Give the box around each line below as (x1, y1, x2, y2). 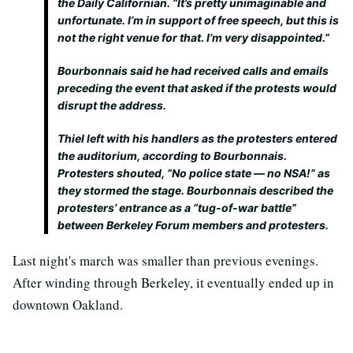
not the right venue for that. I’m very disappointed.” (58, 31, 329, 44)
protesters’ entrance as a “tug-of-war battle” (58, 201, 296, 214)
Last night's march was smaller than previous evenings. (13, 251, 318, 269)
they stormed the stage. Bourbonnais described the (58, 184, 333, 197)
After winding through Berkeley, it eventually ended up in (13, 273, 334, 292)
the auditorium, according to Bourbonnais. (58, 149, 287, 162)
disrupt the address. (58, 98, 166, 112)
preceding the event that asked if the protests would (58, 81, 336, 95)
